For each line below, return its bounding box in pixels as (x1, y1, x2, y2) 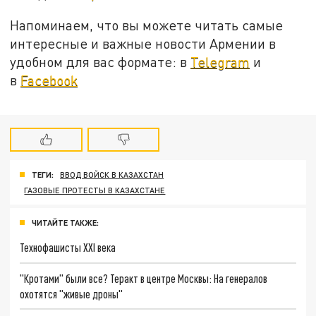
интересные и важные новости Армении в (10, 35, 276, 51)
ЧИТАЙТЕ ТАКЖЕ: (32, 218, 99, 227)
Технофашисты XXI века (20, 240, 116, 254)
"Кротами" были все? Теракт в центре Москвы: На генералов (20, 271, 268, 285)
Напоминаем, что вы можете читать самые (10, 16, 284, 33)
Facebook (20, 71, 78, 88)
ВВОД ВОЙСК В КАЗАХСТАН (60, 170, 164, 180)
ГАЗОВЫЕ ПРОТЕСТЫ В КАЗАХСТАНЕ (24, 186, 166, 195)
